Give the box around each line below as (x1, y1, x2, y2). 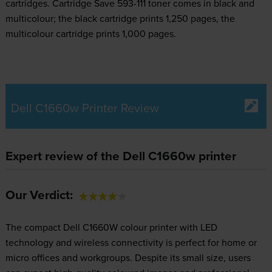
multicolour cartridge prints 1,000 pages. (5, 26, 176, 40)
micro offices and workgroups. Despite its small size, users (5, 250, 251, 264)
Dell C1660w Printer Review (10, 98, 159, 117)
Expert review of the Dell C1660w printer (5, 146, 236, 165)
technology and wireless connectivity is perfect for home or (5, 235, 257, 249)
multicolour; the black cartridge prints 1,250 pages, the (5, 11, 235, 25)
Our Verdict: (5, 185, 73, 204)
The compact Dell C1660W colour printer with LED (5, 220, 217, 234)
